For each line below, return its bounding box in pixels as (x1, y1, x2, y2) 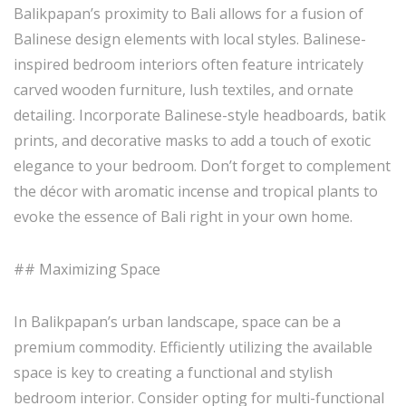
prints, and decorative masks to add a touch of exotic (14, 130, 371, 150)
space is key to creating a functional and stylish (14, 362, 333, 382)
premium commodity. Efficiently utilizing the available (14, 337, 372, 357)
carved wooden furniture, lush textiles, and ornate (14, 80, 353, 100)
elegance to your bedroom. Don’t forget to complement (14, 156, 391, 176)
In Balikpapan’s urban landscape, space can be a (14, 312, 341, 332)
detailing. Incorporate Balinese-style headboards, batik (14, 105, 386, 125)
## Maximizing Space (14, 259, 160, 279)
